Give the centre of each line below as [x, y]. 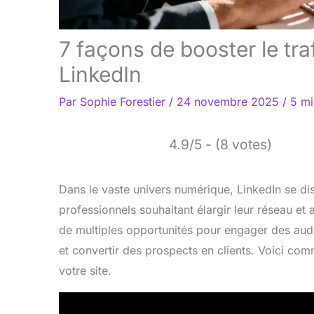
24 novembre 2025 [230, 102]
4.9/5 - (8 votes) [220, 145]
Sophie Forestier [124, 102]
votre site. [85, 271]
